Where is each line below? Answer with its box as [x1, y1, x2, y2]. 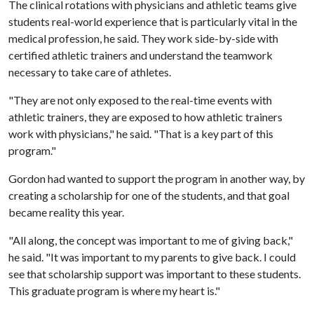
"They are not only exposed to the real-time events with [8, 93, 272, 107]
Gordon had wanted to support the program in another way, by [8, 172, 305, 185]
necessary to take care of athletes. [8, 65, 171, 78]
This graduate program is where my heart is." [8, 284, 220, 297]
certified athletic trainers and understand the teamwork [8, 48, 273, 62]
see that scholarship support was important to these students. [8, 267, 301, 280]
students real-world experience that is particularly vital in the [8, 15, 297, 28]
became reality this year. [8, 205, 124, 219]
